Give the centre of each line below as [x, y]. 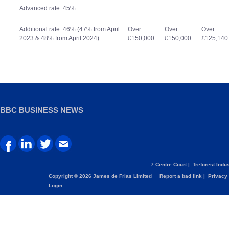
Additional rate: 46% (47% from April [70, 29]
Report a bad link [181, 176]
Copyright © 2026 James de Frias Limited [103, 176]
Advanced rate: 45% [48, 8]
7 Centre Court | [171, 164]
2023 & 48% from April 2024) [59, 38]
